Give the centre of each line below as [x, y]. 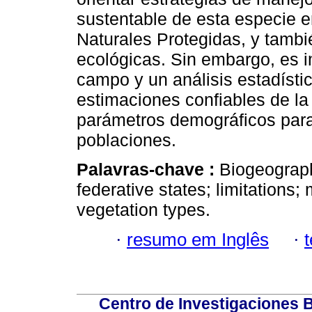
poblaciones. [126, 140]
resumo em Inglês [198, 239]
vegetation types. [143, 210]
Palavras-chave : [148, 170]
